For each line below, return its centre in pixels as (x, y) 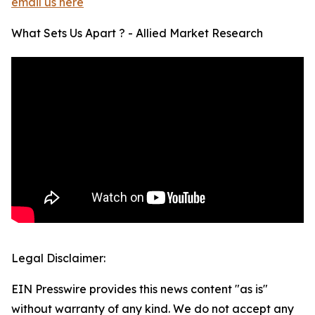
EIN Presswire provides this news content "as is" (140, 289)
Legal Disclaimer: (58, 258)
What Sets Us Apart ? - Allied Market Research (137, 33)
